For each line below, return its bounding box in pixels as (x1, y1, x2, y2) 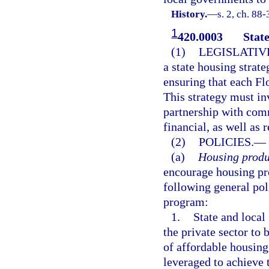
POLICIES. (198, 134, 254, 148)
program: (163, 195, 208, 208)
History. (171, 8, 208, 20)
